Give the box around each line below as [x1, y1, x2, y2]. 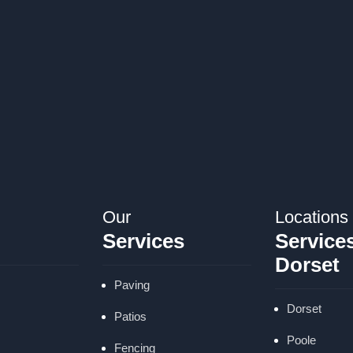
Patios [113, 309, 147, 323]
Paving [113, 277, 150, 292]
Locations [274, 206, 348, 227]
